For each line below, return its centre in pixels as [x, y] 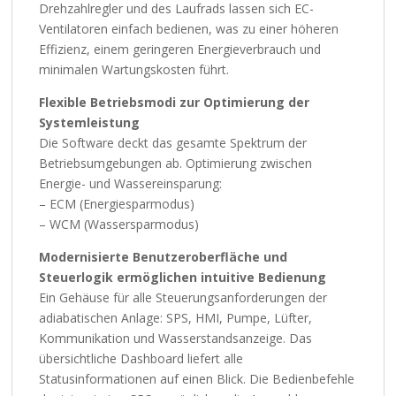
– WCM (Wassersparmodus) [119, 224]
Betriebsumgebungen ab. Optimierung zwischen [176, 163]
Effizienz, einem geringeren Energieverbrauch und [180, 49]
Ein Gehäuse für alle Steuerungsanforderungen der [183, 297]
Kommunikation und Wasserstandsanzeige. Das [176, 338]
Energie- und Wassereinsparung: [131, 183]
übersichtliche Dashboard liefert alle [141, 358]
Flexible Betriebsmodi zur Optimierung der [175, 102]
